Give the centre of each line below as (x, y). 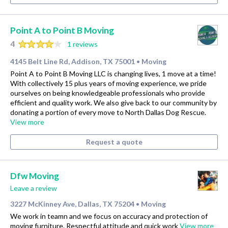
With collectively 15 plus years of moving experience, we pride (108, 83)
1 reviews (82, 44)
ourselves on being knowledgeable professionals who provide (108, 93)
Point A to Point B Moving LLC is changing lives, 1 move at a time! (113, 73)
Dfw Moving (35, 176)
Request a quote (114, 141)
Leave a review (34, 188)
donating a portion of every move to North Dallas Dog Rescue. (108, 112)
